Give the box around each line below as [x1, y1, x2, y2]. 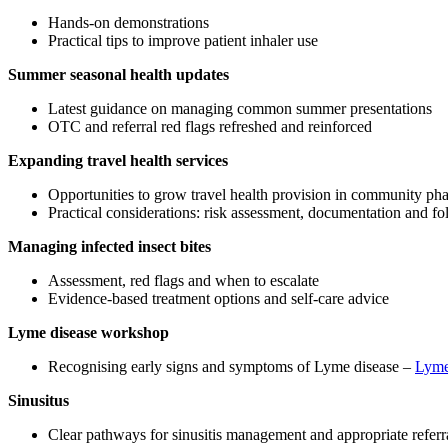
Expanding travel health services [8, 151, 228, 169]
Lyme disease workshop [8, 323, 169, 341]
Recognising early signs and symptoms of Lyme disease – [48, 357, 415, 375]
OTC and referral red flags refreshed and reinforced [48, 117, 372, 135]
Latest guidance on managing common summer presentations [48, 99, 432, 117]
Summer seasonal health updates [8, 65, 229, 83]
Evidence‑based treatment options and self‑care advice [48, 289, 389, 307]
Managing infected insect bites [8, 237, 211, 255]
